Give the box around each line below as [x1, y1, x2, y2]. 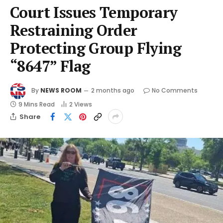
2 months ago [91, 86, 134, 95]
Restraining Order [10, 20, 137, 41]
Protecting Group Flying [10, 38, 182, 59]
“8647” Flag [10, 56, 91, 77]
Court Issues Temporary [10, 2, 178, 23]
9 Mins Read [18, 100, 55, 109]
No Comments [152, 86, 198, 95]
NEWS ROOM [40, 86, 82, 95]
